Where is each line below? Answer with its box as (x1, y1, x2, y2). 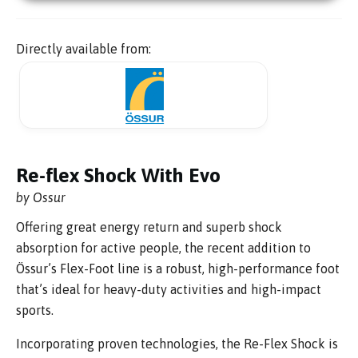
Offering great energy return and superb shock (16, 220, 282, 235)
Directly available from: (16, 42, 151, 57)
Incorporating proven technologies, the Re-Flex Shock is (16, 336, 338, 352)
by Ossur (16, 190, 66, 205)
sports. (16, 303, 54, 318)
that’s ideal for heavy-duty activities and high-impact (16, 282, 321, 297)
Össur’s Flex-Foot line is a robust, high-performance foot (16, 261, 340, 276)
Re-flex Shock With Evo (16, 164, 221, 187)
